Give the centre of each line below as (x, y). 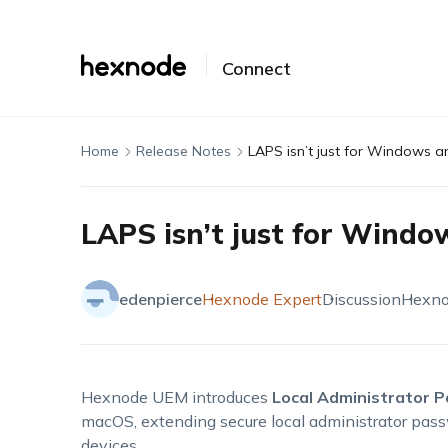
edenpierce (160, 299)
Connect (256, 68)
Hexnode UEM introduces (176, 397)
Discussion (361, 299)
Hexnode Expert (261, 299)
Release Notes (183, 151)
